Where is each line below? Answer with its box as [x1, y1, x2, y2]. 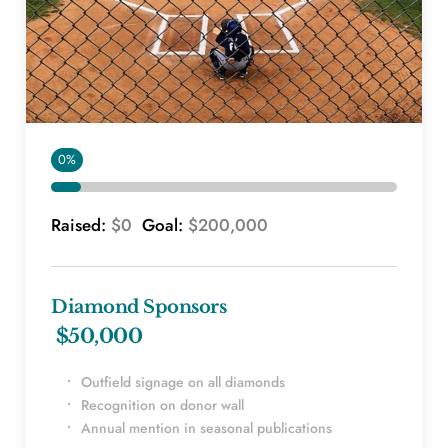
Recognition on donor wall [81, 395, 244, 416]
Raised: [51, 213, 111, 238]
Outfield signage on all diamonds [81, 372, 285, 393]
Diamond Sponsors [51, 296, 226, 319]
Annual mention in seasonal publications [81, 418, 332, 439]
